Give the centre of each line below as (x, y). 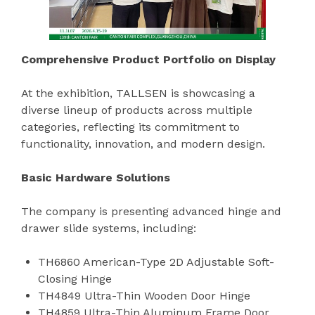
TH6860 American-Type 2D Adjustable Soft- (156, 262)
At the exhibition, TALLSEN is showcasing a (138, 93)
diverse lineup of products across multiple (137, 110)
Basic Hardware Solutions (96, 177)
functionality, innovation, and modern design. (143, 143)
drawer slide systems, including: (109, 228)
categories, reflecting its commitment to (130, 127)
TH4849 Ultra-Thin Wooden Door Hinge (144, 295)
